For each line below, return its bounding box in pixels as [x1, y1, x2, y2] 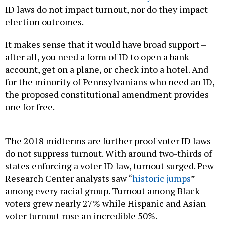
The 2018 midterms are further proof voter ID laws [5, 134, 211, 147]
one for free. [5, 100, 56, 113]
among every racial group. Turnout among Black [5, 184, 200, 197]
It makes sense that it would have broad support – [5, 38, 206, 50]
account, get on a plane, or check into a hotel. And [5, 63, 208, 75]
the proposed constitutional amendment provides [5, 88, 209, 100]
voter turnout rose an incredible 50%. [5, 209, 159, 222]
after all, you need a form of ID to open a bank [5, 50, 189, 63]
